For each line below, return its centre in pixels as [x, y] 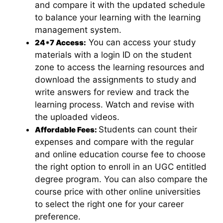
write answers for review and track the [112, 92]
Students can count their [148, 129]
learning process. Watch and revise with [114, 104]
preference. [58, 216]
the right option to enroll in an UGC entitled [121, 167]
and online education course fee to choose [120, 154]
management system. [78, 30]
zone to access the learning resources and [120, 67]
